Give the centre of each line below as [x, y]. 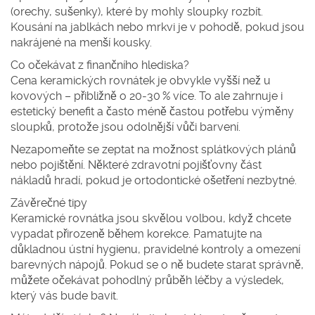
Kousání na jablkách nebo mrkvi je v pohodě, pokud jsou [157, 27]
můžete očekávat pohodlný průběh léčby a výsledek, [147, 280]
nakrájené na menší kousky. [81, 43]
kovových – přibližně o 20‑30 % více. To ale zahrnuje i [147, 96]
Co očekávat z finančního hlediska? [100, 65]
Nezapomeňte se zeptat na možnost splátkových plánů [153, 149]
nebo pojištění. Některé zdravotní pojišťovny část [136, 165]
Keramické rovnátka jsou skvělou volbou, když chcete [151, 218]
